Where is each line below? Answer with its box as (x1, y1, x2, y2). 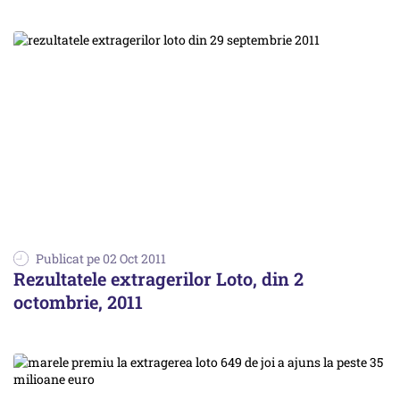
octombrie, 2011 (13, 289, 143, 313)
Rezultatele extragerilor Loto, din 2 (13, 266, 304, 290)
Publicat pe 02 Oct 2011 (36, 249, 166, 267)
